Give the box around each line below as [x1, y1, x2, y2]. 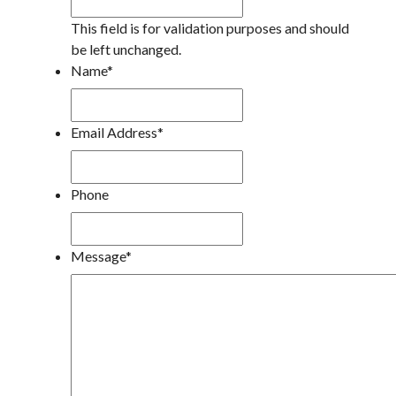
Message [71, 247, 126, 265]
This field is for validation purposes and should [71, 19, 349, 37]
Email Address [71, 124, 157, 141]
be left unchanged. [71, 41, 181, 58]
